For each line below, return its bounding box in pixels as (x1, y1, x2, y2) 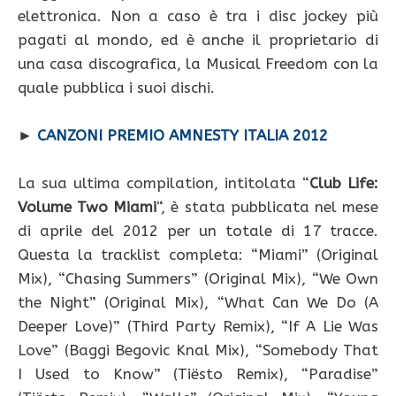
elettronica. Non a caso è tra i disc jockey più (18, 6, 378, 25)
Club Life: (309, 173, 378, 192)
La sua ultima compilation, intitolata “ (18, 173, 309, 192)
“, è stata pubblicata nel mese (156, 197, 379, 216)
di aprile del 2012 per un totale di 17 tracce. (18, 221, 378, 240)
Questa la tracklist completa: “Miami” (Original (18, 245, 378, 263)
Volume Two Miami (18, 197, 157, 216)
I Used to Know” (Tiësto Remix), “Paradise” (18, 364, 378, 383)
